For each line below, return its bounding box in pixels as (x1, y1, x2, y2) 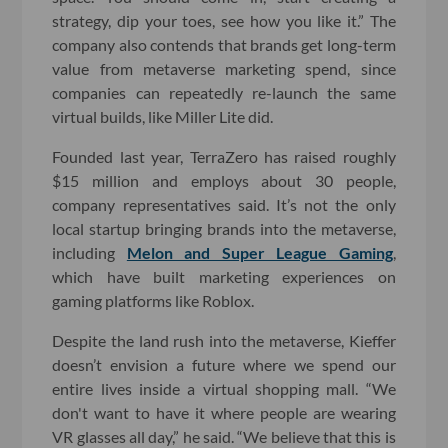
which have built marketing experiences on (52, 266, 396, 286)
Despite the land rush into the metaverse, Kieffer (52, 330, 396, 350)
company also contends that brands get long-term (52, 34, 396, 54)
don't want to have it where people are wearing (52, 402, 396, 422)
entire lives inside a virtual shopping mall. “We (52, 378, 396, 398)
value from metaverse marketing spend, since (52, 58, 396, 78)
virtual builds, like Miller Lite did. (52, 106, 274, 126)
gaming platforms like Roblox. (52, 290, 255, 310)
